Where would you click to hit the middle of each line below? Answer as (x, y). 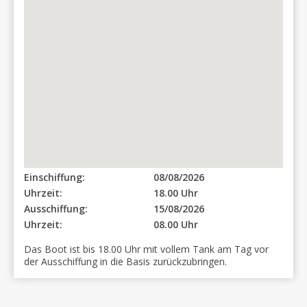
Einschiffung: (54, 177)
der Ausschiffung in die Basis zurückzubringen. (125, 261)
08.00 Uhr (176, 224)
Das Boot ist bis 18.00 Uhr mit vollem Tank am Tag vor (146, 249)
